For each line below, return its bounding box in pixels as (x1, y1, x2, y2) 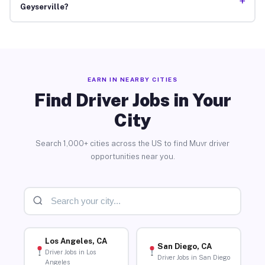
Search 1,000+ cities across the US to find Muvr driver (35, 138, 230, 148)
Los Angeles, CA (44, 237, 107, 246)
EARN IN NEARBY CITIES (87, 75, 178, 83)
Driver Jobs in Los (44, 248, 96, 256)
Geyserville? (20, 2, 69, 12)
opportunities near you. (90, 151, 175, 161)
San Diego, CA (157, 241, 212, 251)
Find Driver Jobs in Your (34, 89, 231, 111)
